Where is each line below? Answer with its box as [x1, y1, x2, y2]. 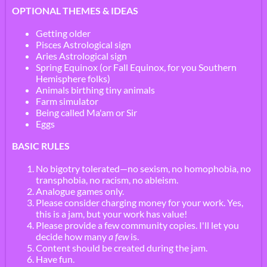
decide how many [36, 230, 108, 242]
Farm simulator [36, 95, 98, 107]
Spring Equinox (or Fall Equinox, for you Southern [36, 61, 237, 73]
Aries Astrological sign [36, 49, 127, 61]
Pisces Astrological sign [36, 38, 131, 50]
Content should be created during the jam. [36, 241, 207, 253]
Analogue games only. [36, 185, 124, 197]
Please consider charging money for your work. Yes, [36, 196, 243, 208]
